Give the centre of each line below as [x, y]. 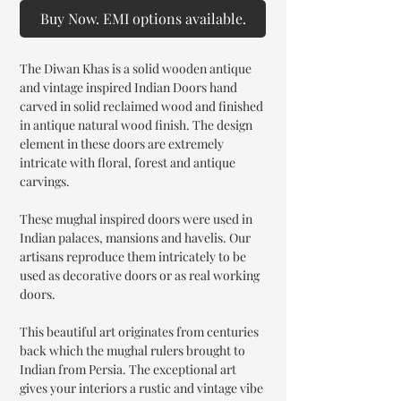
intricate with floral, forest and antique [128, 162]
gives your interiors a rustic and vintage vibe [141, 388]
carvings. [45, 181]
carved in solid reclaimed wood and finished [141, 106]
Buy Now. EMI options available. [143, 18]
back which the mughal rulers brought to [132, 350]
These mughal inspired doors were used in [136, 218]
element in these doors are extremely [122, 143]
